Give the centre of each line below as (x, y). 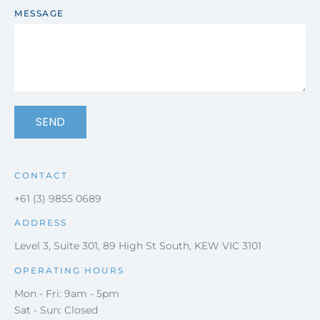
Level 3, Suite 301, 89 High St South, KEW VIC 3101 (138, 245)
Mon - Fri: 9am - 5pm (67, 293)
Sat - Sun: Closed (56, 310)
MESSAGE (39, 13)
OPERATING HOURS (69, 270)
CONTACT (41, 175)
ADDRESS (41, 222)
